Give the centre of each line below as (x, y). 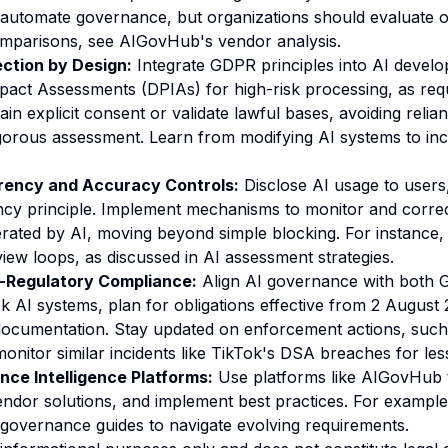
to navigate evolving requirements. (276, 425)
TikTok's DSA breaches (301, 353)
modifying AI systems (320, 137)
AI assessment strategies (296, 257)
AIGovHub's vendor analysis (228, 41)
